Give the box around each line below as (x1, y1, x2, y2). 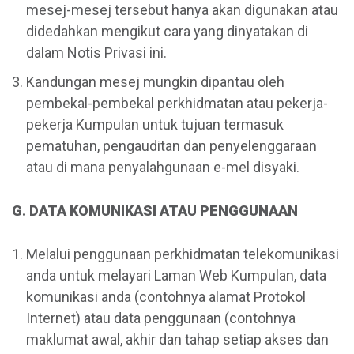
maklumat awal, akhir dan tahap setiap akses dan (26, 331, 329, 348)
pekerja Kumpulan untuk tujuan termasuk (26, 116, 284, 134)
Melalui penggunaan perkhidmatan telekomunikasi (26, 246, 339, 263)
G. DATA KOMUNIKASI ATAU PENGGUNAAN (12, 202, 298, 220)
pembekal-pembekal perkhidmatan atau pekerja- (26, 95, 328, 112)
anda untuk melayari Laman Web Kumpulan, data (26, 267, 326, 284)
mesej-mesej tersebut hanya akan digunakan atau (26, 2, 338, 19)
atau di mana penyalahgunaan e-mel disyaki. (26, 159, 299, 176)
